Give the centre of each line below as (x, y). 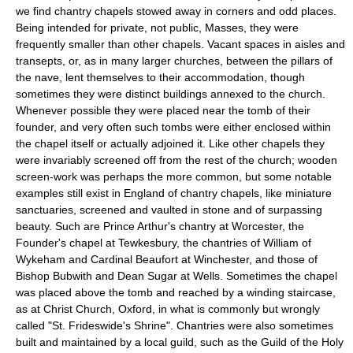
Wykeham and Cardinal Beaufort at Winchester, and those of (167, 259)
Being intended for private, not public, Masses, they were (157, 27)
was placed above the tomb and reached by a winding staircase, (176, 292)
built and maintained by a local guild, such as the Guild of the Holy (180, 342)
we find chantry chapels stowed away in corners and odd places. (176, 11)
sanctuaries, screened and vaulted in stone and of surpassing (169, 209)
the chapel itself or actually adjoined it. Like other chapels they (170, 143)
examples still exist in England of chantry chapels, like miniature (174, 193)
